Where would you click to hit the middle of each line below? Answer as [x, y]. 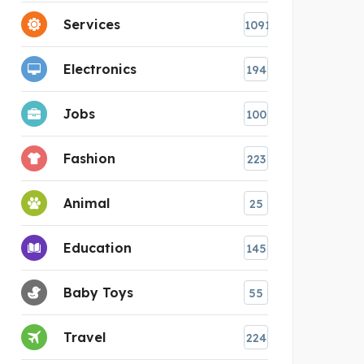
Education [97, 247]
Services [92, 24]
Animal [87, 203]
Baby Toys [98, 292]
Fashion [89, 158]
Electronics [100, 69]
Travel [84, 337]
